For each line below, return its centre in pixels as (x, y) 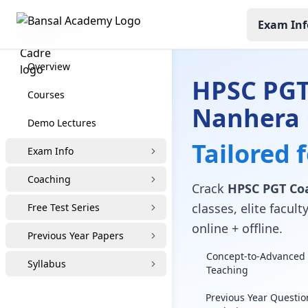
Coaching (49, 179)
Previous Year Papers (76, 235)
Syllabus (47, 264)
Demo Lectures (62, 123)
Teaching (227, 270)
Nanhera (245, 118)
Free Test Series (64, 207)
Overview (49, 66)
